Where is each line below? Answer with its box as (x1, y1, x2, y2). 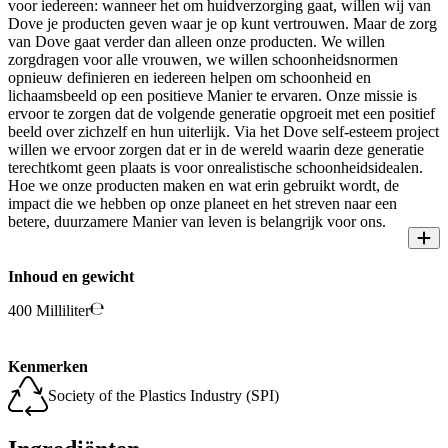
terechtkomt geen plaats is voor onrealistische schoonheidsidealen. (8, 158, 423, 176)
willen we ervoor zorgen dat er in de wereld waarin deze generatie (8, 140, 424, 158)
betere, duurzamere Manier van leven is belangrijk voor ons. (8, 212, 386, 230)
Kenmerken (8, 357, 88, 375)
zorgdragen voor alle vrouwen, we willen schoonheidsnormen (8, 50, 398, 68)
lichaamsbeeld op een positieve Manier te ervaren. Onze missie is (8, 86, 417, 104)
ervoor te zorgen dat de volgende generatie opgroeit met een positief (8, 104, 435, 122)
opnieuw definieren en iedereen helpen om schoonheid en (8, 68, 371, 86)
